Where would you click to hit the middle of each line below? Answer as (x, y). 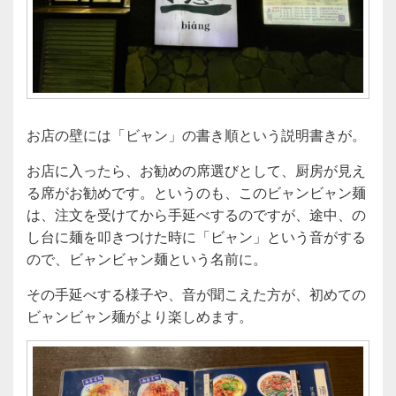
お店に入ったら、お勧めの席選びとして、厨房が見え (196, 171)
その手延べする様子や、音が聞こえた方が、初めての (196, 294)
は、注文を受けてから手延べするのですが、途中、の (196, 215)
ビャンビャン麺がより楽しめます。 (140, 316)
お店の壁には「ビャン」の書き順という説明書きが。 (196, 135)
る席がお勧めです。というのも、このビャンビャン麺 (196, 193)
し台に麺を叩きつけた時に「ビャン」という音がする (196, 237)
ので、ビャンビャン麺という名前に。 (147, 259)
